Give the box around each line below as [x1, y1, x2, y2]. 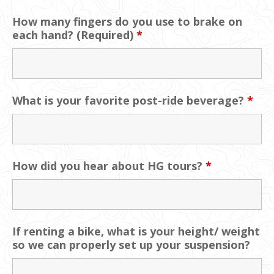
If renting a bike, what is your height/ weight [12, 223, 260, 239]
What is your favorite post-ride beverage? [12, 92, 247, 108]
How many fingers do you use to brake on [12, 13, 242, 29]
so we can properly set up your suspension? [12, 237, 250, 252]
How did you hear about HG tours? [12, 158, 206, 173]
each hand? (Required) [12, 27, 136, 42]
